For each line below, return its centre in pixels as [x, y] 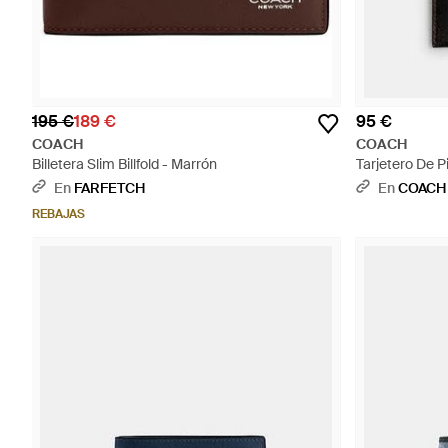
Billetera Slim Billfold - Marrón [124, 164]
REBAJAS [58, 214]
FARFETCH [109, 188]
